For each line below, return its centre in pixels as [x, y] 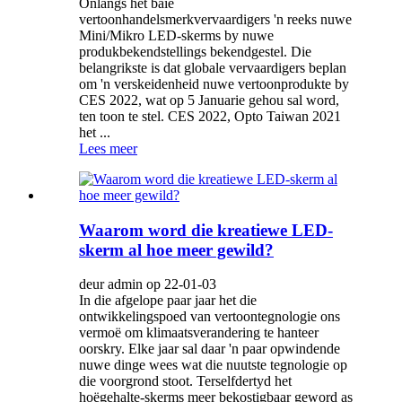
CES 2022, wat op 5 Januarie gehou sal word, [209, 100]
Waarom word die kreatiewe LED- [206, 230]
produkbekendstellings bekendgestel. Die [195, 51]
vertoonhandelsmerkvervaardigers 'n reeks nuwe [215, 19]
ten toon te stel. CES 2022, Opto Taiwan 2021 [210, 116]
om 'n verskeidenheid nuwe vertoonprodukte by [214, 83]
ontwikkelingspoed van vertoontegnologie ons [210, 317]
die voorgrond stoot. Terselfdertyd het [185, 381]
